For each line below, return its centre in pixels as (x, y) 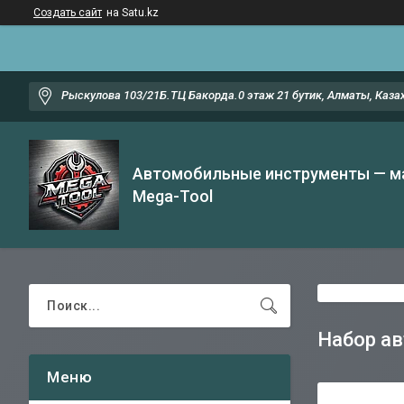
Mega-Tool (173, 196)
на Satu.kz (133, 13)
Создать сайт (68, 13)
